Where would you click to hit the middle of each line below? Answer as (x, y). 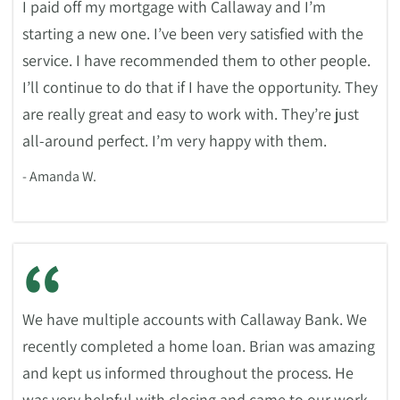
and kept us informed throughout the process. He (188, 373)
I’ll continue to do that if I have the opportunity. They (200, 87)
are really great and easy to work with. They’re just (191, 114)
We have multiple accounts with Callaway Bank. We (195, 319)
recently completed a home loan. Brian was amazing (199, 346)
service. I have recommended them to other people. (196, 60)
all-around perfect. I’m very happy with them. (175, 141)
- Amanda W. (59, 176)
